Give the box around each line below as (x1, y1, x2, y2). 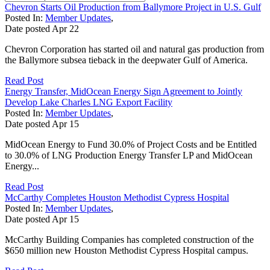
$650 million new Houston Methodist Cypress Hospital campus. (5, 245, 248, 256)
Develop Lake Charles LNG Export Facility (5, 96, 172, 107)
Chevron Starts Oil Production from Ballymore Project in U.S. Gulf (5, 1, 261, 12)
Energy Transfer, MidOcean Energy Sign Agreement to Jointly (5, 86, 242, 96)
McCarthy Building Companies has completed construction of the (5, 234, 254, 245)
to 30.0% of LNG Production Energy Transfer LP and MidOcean (5, 149, 253, 160)
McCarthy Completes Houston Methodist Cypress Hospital (5, 192, 229, 202)
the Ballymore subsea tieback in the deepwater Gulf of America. (5, 54, 248, 65)
